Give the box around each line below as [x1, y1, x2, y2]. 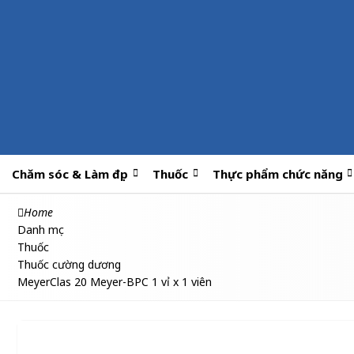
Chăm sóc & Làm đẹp [12, 166, 129, 182]
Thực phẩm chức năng [212, 166, 343, 182]
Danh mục [17, 222, 64, 237]
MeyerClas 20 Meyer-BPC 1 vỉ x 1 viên [17, 274, 212, 289]
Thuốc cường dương [17, 257, 121, 272]
